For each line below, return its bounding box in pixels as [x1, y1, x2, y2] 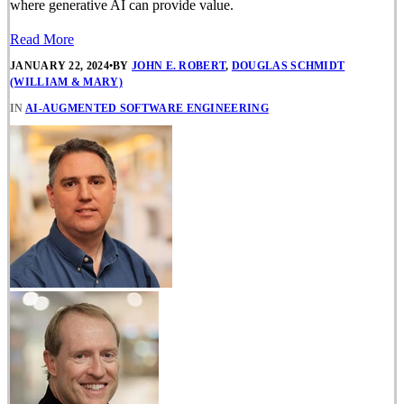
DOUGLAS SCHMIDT [231, 60, 345, 73]
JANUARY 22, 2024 [10, 60, 109, 73]
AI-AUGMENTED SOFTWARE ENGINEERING [24, 102, 269, 115]
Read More [10, 32, 74, 47]
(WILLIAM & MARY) [10, 76, 123, 89]
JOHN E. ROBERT [132, 60, 226, 73]
